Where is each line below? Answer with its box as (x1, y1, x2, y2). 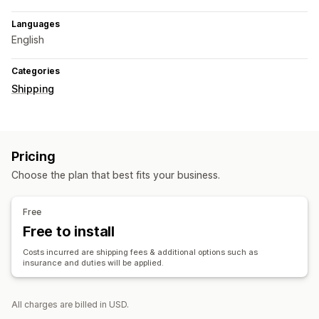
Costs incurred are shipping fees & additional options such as (23, 247, 258, 258)
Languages (11, 19, 60, 30)
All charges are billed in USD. (11, 299, 129, 310)
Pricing (11, 149, 56, 164)
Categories (11, 66, 60, 77)
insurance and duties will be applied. (23, 258, 164, 268)
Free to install (23, 223, 115, 241)
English (11, 33, 44, 46)
